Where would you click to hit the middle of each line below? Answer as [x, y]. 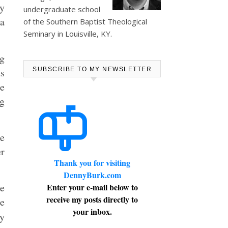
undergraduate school [62, 9]
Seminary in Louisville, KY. [68, 34]
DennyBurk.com [92, 175]
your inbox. [92, 211]
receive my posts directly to [92, 199]
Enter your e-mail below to [92, 187]
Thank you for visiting [92, 163]
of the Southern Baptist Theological [85, 21]
